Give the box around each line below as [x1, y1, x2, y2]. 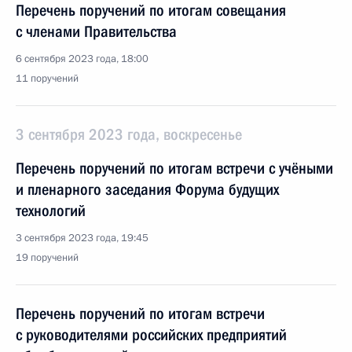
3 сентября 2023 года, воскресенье [16, 125, 242, 144]
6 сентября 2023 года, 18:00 [16, 52, 148, 66]
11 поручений [16, 71, 79, 86]
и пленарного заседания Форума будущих [16, 180, 279, 199]
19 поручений [16, 251, 79, 265]
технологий [16, 201, 86, 220]
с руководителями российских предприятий [16, 325, 287, 344]
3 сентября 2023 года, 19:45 [16, 231, 148, 245]
